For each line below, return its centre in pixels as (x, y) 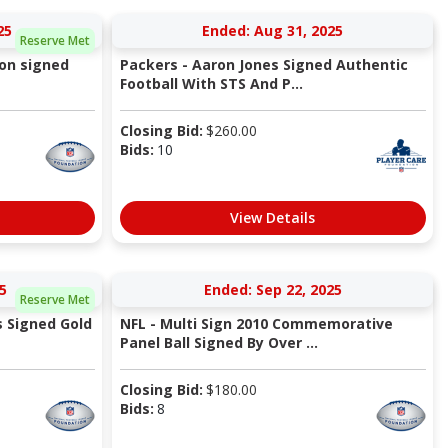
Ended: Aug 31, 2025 (272, 31)
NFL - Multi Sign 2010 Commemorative (256, 324)
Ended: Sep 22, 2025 (272, 290)
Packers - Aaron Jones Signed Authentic (263, 65)
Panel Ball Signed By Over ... (218, 343)
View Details (272, 218)
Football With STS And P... (211, 84)
